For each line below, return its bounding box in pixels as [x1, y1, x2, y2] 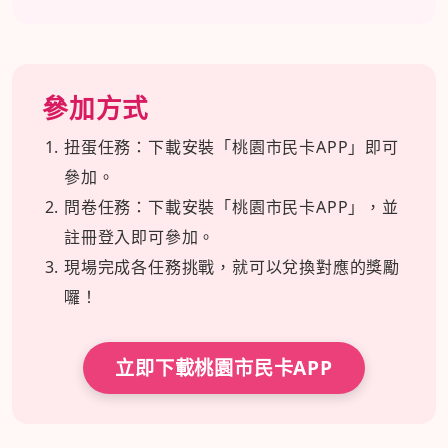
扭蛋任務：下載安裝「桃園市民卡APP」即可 [64, 135, 399, 158]
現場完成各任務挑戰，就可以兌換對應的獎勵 [64, 255, 400, 278]
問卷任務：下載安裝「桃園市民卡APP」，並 [64, 195, 399, 218]
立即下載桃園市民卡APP [115, 353, 333, 381]
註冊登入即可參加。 [64, 225, 216, 248]
